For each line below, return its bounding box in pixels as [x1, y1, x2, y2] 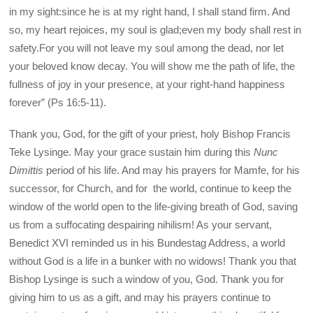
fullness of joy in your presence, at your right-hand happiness [9, 78, 286, 91]
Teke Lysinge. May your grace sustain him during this [9, 145, 254, 158]
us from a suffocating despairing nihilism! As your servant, [9, 218, 272, 231]
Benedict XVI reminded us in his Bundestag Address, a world [9, 236, 286, 249]
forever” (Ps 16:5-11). [9, 96, 107, 109]
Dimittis [9, 163, 44, 176]
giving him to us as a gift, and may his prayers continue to [9, 291, 271, 303]
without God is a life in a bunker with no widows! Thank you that [9, 254, 297, 267]
